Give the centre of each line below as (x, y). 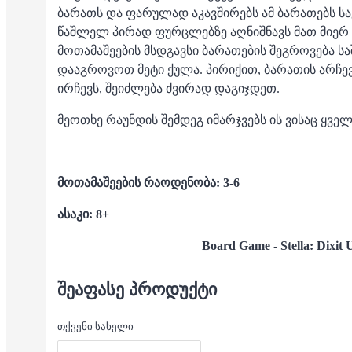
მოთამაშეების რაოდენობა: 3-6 (148, 183)
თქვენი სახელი (95, 327)
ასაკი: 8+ (83, 214)
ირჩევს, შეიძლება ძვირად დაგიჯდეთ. (169, 88)
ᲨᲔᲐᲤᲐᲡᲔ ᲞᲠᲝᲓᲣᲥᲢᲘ (137, 290)
